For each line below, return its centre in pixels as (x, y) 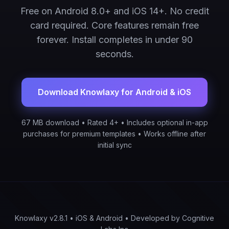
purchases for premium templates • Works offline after (114, 134)
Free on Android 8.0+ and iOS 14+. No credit (114, 11)
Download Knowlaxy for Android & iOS (114, 92)
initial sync (114, 145)
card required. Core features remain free (114, 25)
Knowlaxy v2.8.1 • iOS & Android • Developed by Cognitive (114, 218)
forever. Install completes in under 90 (114, 40)
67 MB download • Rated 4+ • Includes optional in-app (114, 122)
